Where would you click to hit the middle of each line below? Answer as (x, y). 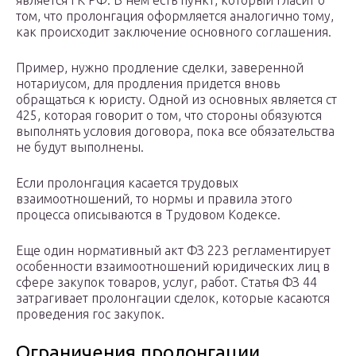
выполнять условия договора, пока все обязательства (175, 132)
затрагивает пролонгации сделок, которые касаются (173, 298)
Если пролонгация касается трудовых (127, 183)
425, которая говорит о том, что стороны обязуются (169, 116)
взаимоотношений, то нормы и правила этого (154, 199)
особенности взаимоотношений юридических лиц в (173, 267)
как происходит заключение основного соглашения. (174, 32)
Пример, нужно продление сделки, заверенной (160, 68)
